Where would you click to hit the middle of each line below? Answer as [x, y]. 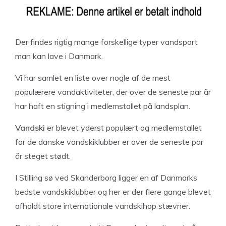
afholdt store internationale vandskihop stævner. [103, 206]
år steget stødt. [43, 156]
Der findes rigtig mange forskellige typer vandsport [106, 42]
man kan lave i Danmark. [59, 56]
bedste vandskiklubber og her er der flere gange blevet [113, 192]
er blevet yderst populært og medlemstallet [123, 128]
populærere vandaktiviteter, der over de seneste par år [113, 92]
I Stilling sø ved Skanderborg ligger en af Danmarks [106, 178]
